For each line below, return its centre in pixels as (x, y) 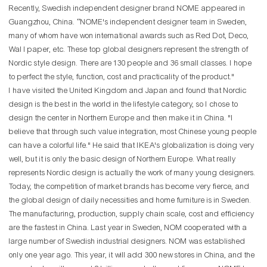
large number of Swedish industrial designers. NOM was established (127, 242)
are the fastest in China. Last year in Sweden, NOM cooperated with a (128, 228)
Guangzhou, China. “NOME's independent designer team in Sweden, (128, 22)
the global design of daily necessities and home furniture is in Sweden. (130, 201)
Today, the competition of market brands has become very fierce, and (129, 187)
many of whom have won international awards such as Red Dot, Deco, (129, 36)
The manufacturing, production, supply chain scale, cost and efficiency (132, 214)
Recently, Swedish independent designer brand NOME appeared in (127, 9)
